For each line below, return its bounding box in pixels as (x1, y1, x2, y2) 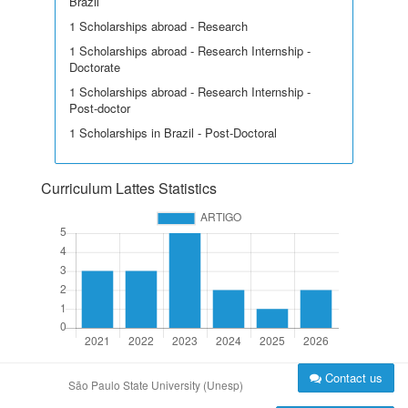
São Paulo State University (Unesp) (68, 377, 243, 393)
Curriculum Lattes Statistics (41, 178, 217, 199)
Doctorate (69, 58, 120, 76)
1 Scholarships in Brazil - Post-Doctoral (69, 124, 277, 141)
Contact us (321, 369, 382, 386)
